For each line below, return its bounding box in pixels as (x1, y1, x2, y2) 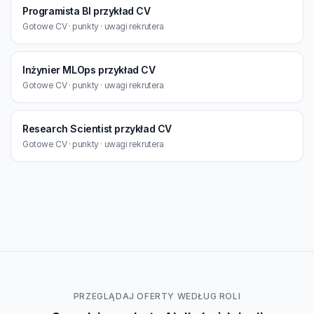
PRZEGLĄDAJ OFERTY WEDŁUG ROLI (73, 291, 241, 301)
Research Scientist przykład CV (22, 123, 172, 135)
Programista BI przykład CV (22, 5, 151, 17)
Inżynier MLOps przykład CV (22, 64, 156, 76)
